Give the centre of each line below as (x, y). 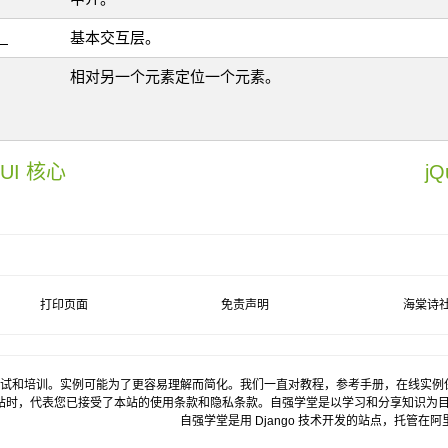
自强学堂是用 (218, 421)
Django (275, 421)
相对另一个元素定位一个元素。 (174, 76)
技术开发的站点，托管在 (363, 421)
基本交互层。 (114, 37)
